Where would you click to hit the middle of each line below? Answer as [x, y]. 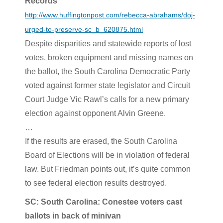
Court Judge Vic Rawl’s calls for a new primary [107, 99]
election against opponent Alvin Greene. [95, 113]
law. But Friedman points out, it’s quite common [108, 169]
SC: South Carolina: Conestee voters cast [104, 202]
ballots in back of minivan [73, 216]
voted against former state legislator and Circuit [108, 85]
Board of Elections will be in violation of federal [107, 155]
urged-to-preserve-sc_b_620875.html [84, 29]
